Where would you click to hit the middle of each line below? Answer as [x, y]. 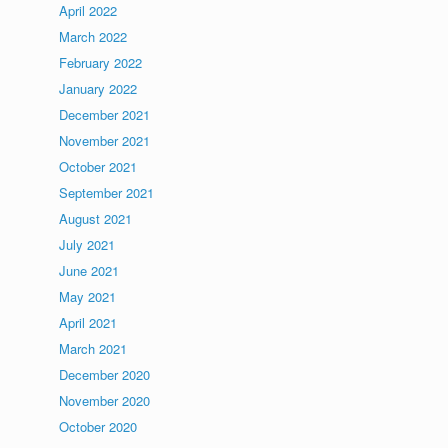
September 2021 [107, 192]
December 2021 [105, 114]
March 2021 [93, 348]
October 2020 [98, 426]
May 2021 [88, 296]
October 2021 [98, 166]
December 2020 [105, 374]
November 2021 [105, 140]
